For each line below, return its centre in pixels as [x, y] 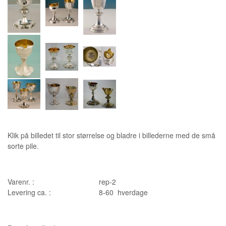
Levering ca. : [29, 192]
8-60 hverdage [123, 192]
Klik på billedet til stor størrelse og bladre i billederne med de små [111, 135]
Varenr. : [21, 181]
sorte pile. [23, 146]
